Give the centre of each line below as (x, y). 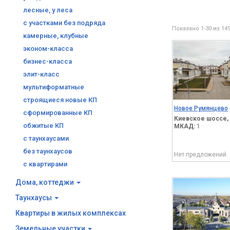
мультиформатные (54, 87)
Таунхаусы (34, 198)
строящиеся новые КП (60, 100)
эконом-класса (48, 49)
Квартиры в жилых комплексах (71, 213)
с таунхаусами (46, 138)
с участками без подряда (64, 23)
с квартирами (45, 164)
